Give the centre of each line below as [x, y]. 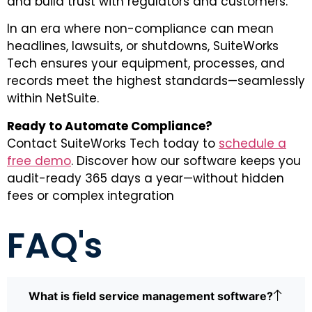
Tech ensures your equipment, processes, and [146, 64]
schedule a [252, 143]
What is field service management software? [151, 296]
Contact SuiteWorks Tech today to [113, 143]
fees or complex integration [91, 195]
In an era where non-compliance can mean [140, 29]
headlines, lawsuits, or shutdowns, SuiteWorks [143, 46]
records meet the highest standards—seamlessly [156, 81]
